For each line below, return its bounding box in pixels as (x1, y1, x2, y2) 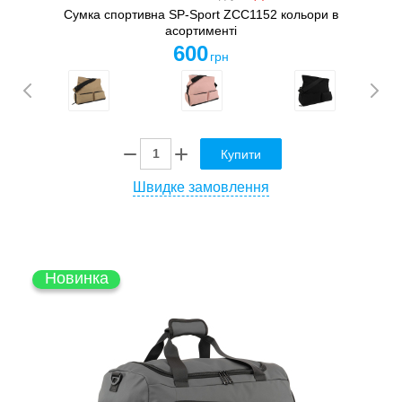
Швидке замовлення (133, 179, 269, 195)
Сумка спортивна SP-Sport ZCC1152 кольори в (64, 6, 338, 22)
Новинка (44, 268, 109, 287)
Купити (221, 146, 261, 162)
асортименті (165, 22, 237, 38)
